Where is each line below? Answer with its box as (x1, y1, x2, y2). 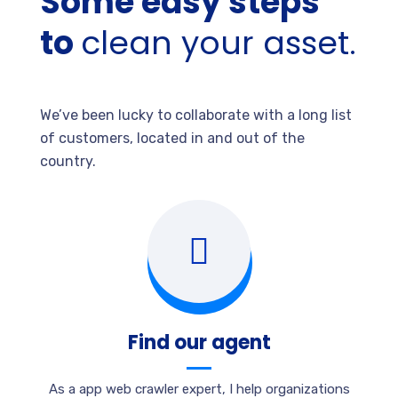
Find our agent (127, 329, 271, 357)
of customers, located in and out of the (40, 130, 305, 147)
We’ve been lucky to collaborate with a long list (40, 107, 352, 124)
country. (40, 153, 96, 171)
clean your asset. (81, 20, 356, 67)
